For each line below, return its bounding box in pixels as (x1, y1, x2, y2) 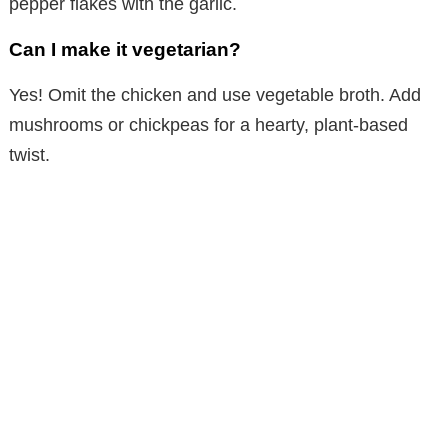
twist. (9, 144, 50, 165)
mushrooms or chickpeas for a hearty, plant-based (9, 114, 408, 135)
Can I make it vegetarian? (9, 38, 241, 60)
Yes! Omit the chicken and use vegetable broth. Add (9, 84, 421, 105)
